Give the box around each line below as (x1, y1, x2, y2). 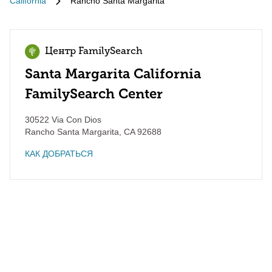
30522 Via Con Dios (25, 115, 101, 124)
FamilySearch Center (25, 86, 163, 102)
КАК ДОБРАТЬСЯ (25, 149, 93, 158)
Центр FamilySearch (45, 47, 143, 56)
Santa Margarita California (25, 66, 201, 82)
